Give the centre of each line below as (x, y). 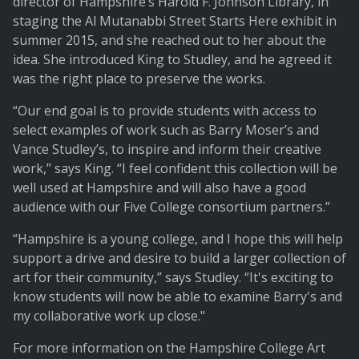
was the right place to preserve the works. (139, 79)
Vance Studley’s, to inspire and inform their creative (167, 149)
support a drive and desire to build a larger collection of (179, 258)
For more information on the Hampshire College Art (169, 348)
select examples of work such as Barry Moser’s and (166, 130)
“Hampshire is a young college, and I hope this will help (178, 239)
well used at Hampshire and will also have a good (159, 188)
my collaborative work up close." (109, 316)
